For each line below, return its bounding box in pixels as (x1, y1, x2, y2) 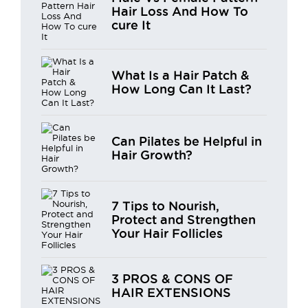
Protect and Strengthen (111, 212, 256, 226)
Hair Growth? (111, 148, 192, 162)
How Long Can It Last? (111, 82, 252, 96)
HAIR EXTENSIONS (111, 285, 231, 299)
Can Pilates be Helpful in (111, 134, 262, 148)
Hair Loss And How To (111, 3, 248, 18)
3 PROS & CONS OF (111, 271, 233, 285)
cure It (111, 17, 151, 32)
